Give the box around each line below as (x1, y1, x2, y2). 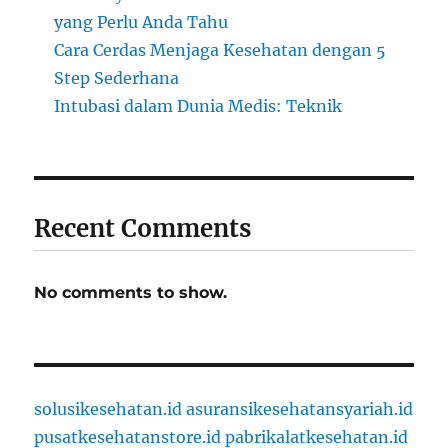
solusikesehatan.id (34, 399, 183, 420)
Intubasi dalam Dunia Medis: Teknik (54, 96, 343, 117)
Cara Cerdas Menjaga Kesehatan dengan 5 (54, 40, 387, 61)
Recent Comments (34, 213, 252, 245)
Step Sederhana (54, 68, 180, 89)
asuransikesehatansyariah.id (186, 399, 414, 420)
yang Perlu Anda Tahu (54, 12, 229, 33)
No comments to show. (34, 283, 228, 303)
